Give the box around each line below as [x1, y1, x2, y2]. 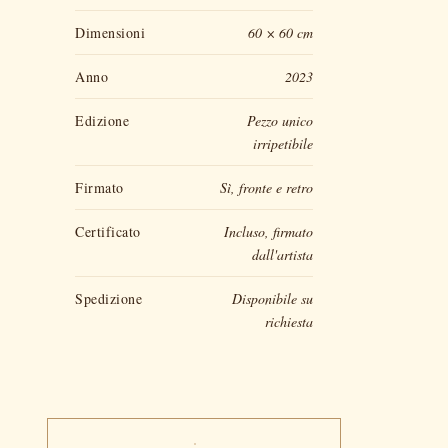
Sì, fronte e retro [220, 177, 313, 197]
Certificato [75, 221, 141, 241]
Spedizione [75, 288, 142, 308]
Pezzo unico [247, 110, 313, 130]
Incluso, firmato [224, 221, 313, 241]
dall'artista [252, 244, 313, 264]
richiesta [265, 311, 313, 331]
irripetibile [253, 133, 313, 153]
